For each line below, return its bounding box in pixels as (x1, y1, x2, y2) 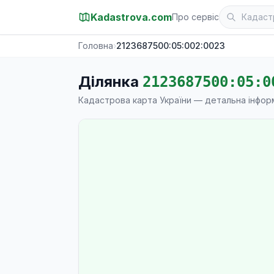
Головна (78, 40, 113, 51)
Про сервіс (172, 12, 219, 22)
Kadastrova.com (91, 11, 172, 23)
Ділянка (78, 73, 143, 91)
